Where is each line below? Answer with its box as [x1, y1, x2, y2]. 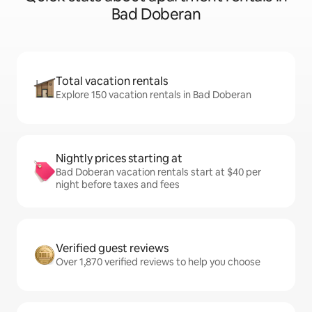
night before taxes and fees [56, 178, 180, 191]
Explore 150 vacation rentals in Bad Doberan [56, 88, 251, 101]
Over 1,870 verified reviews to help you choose [56, 256, 260, 268]
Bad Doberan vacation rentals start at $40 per [56, 166, 261, 178]
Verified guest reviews [56, 241, 169, 256]
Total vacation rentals [56, 74, 168, 88]
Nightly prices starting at [56, 151, 182, 166]
